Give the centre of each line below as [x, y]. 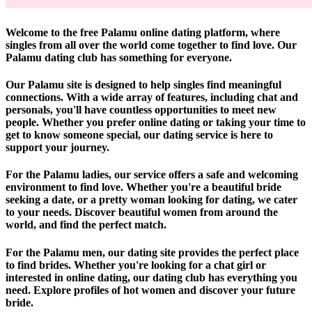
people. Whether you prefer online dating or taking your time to [156, 123]
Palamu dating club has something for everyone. [119, 57]
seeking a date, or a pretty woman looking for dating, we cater [151, 200]
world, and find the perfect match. [86, 225]
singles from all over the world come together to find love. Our [151, 45]
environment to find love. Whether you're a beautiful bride [143, 187]
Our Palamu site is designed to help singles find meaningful [143, 85]
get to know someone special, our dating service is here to [139, 135]
